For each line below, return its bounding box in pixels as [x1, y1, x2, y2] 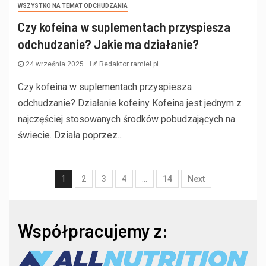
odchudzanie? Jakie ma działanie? [18, 36, 199, 52]
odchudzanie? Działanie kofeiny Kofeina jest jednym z [18, 97, 242, 109]
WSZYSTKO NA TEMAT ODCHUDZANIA [18, 2, 128, 9]
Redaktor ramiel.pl [99, 60, 159, 69]
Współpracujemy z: [18, 220, 168, 242]
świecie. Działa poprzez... [18, 129, 123, 141]
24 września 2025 [24, 60, 85, 69]
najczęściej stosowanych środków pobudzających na [18, 113, 235, 125]
